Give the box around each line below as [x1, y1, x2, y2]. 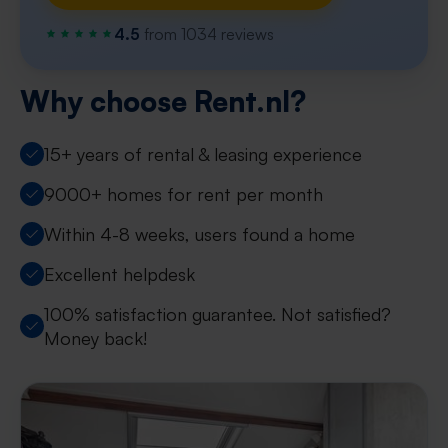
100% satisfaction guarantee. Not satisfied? [44, 303, 391, 325]
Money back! [44, 327, 147, 349]
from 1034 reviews [140, 24, 274, 44]
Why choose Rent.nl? [20, 84, 306, 119]
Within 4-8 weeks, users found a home [44, 223, 355, 245]
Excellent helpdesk [44, 263, 195, 285]
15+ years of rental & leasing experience [44, 143, 362, 165]
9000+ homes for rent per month [44, 183, 323, 205]
